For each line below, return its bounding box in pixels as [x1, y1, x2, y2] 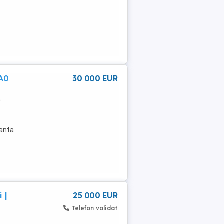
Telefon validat [71, 204, 117, 212]
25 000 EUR [73, 190, 117, 200]
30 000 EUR [72, 73, 117, 83]
